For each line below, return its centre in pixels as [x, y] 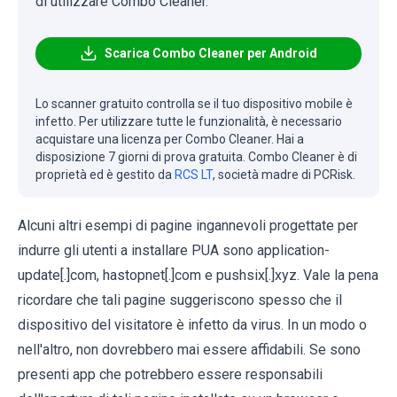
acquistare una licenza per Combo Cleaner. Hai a [170, 139]
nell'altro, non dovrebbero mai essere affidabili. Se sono [189, 349]
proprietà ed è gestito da [105, 174]
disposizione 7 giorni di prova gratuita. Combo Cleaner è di [196, 156]
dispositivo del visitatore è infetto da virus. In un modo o [192, 324]
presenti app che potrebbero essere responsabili [170, 374]
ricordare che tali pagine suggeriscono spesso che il [180, 300]
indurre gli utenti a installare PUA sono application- [174, 250]
